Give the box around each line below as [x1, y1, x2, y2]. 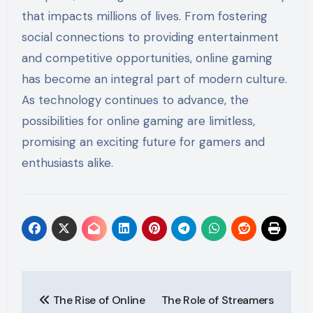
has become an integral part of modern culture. [21, 71, 287, 87]
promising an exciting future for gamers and [21, 134, 265, 150]
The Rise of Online [50, 292, 145, 307]
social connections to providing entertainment [21, 29, 279, 45]
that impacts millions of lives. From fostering [21, 8, 268, 24]
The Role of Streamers [161, 292, 274, 307]
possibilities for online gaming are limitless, [21, 113, 255, 129]
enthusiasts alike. [21, 155, 113, 171]
